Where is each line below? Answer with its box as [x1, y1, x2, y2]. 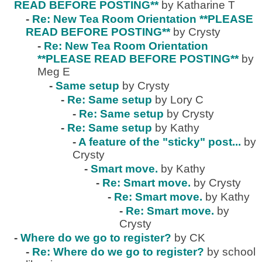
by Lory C [155, 94, 204, 106]
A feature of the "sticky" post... [78, 136, 241, 148]
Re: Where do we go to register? [32, 246, 204, 258]
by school [207, 246, 256, 258]
